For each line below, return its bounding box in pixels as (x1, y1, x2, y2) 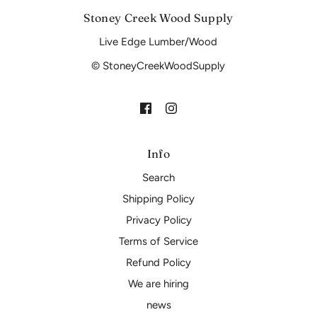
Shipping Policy (122, 192, 195, 205)
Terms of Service (119, 234, 198, 248)
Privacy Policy (125, 213, 192, 226)
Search (142, 171, 175, 184)
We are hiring (128, 277, 189, 290)
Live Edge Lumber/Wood (99, 35, 218, 49)
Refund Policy (126, 255, 191, 269)
